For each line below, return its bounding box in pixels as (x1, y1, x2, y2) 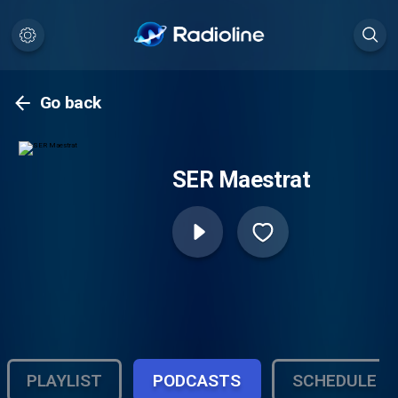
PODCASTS (153, 370, 242, 391)
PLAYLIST (27, 370, 103, 391)
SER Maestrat (171, 166, 311, 194)
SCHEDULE (291, 370, 377, 391)
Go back (39, 92, 102, 114)
